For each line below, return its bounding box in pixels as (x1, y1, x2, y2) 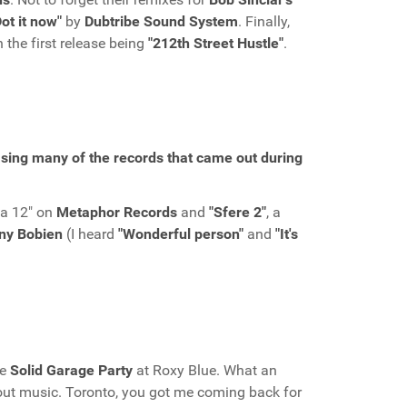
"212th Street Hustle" (148, 35, 283, 52)
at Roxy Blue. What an (133, 362, 277, 379)
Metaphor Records (56, 203, 177, 221)
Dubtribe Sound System (84, 13, 238, 30)
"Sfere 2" (209, 203, 266, 221)
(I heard (63, 225, 118, 243)
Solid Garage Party (10, 362, 133, 379)
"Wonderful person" (118, 225, 243, 243)
